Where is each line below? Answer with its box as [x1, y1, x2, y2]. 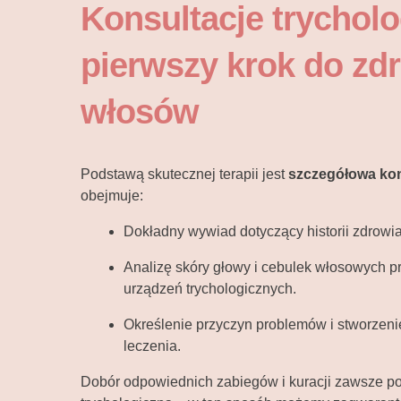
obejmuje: [81, 188, 143, 204]
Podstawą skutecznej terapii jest [81, 166, 288, 183]
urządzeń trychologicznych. [124, 281, 296, 297]
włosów [81, 93, 199, 132]
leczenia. [124, 338, 181, 354]
